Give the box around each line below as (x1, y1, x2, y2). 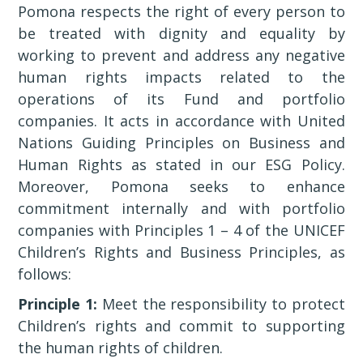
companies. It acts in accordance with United (18, 111, 345, 130)
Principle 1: (18, 294, 98, 314)
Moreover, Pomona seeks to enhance (18, 177, 345, 196)
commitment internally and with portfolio (18, 199, 345, 218)
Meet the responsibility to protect (97, 294, 345, 314)
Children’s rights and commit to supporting (18, 316, 345, 335)
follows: (18, 264, 72, 284)
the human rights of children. (18, 338, 224, 357)
